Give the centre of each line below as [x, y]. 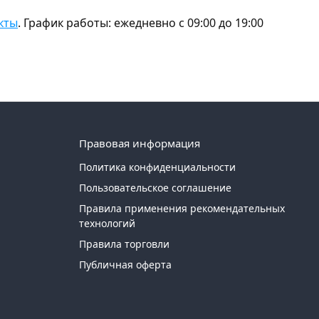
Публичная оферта [126, 265]
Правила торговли [125, 244]
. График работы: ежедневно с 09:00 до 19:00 [141, 23]
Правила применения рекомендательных [182, 209]
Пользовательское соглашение [156, 188]
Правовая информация [140, 143]
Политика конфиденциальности [158, 167]
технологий [108, 224]
